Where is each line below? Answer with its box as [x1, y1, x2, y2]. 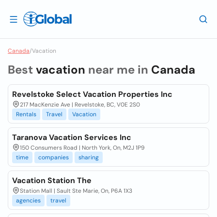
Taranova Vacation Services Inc [12, 132, 131, 142]
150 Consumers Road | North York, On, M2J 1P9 [20, 144, 145, 152]
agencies [16, 197, 41, 204]
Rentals [16, 110, 36, 118]
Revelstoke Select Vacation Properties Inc [12, 89, 172, 99]
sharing [78, 154, 99, 161]
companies [38, 154, 69, 161]
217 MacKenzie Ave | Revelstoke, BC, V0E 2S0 [20, 101, 140, 108]
